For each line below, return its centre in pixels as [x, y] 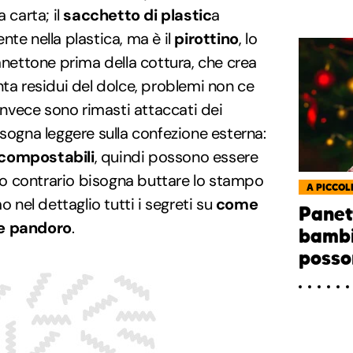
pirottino [206, 39]
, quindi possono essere [176, 157]
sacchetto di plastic [137, 15]
